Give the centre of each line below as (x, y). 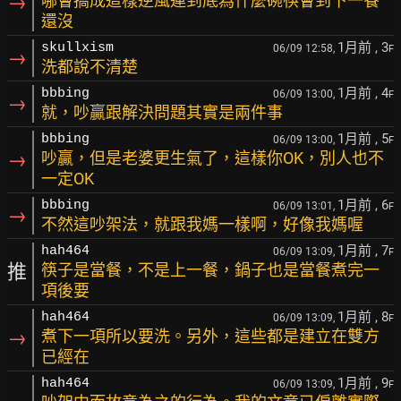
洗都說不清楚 (90, 67)
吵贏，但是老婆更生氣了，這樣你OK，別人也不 (213, 158)
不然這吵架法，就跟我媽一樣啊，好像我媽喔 (202, 224)
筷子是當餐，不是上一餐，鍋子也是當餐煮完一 (210, 270)
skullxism (77, 48)
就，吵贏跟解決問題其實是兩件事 (162, 112)
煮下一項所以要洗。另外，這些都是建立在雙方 (210, 336)
